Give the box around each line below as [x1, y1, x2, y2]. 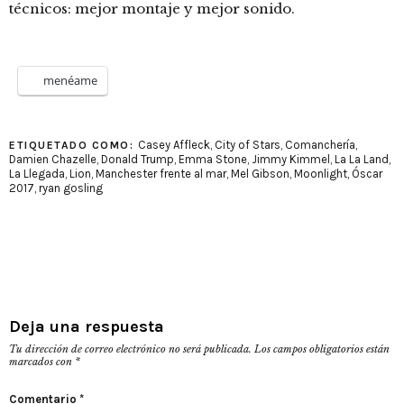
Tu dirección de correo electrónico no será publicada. [9, 342, 252, 355]
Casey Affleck [137, 137, 210, 151]
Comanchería [284, 137, 355, 151]
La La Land [335, 151, 389, 166]
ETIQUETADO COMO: [9, 138, 138, 151]
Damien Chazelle [9, 151, 96, 166]
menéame [43, 71, 97, 88]
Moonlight [294, 166, 347, 180]
